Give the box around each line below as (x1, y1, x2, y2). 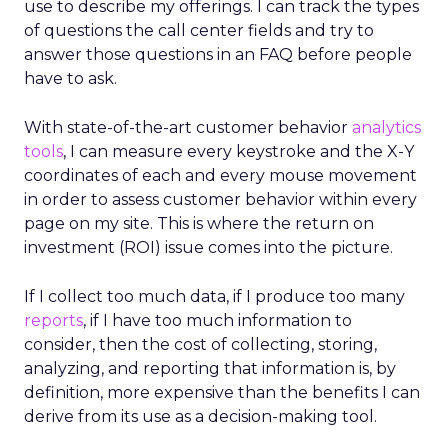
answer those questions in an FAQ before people (24, 45, 412, 64)
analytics (352, 118, 421, 137)
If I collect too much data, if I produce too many (24, 287, 405, 306)
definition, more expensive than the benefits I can (24, 383, 420, 402)
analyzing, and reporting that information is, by (24, 359, 396, 378)
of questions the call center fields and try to (24, 21, 374, 40)
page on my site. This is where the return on (24, 214, 374, 233)
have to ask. (24, 69, 117, 88)
